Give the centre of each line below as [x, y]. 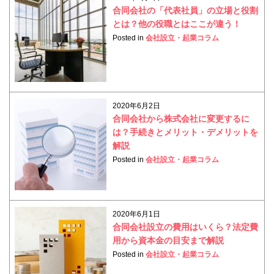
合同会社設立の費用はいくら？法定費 [186, 227]
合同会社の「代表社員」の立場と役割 [186, 10]
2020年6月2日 [137, 106]
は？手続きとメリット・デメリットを [186, 132]
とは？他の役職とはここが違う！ [177, 24]
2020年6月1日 [137, 214]
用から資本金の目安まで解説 [168, 240]
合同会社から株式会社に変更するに [181, 118]
